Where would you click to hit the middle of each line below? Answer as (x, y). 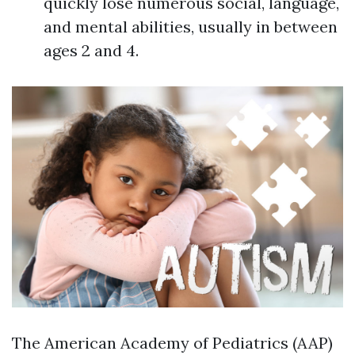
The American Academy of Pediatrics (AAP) (172, 342)
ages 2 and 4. (91, 50)
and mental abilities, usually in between (191, 27)
